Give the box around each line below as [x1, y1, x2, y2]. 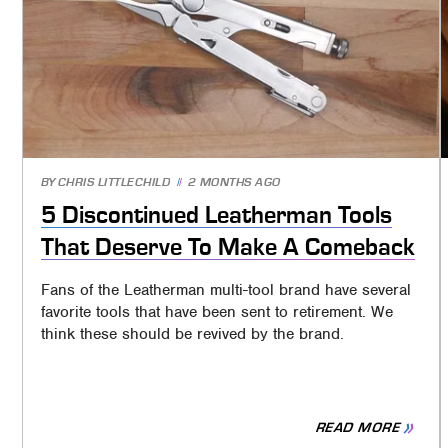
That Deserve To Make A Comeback [40, 233, 415, 260]
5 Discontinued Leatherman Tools [40, 201, 392, 228]
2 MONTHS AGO [187, 175, 281, 189]
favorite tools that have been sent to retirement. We [40, 301, 393, 322]
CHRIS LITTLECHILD [57, 175, 171, 189]
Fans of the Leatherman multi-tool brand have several [40, 279, 411, 300]
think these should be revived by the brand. [40, 323, 344, 344]
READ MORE [313, 420, 404, 436]
